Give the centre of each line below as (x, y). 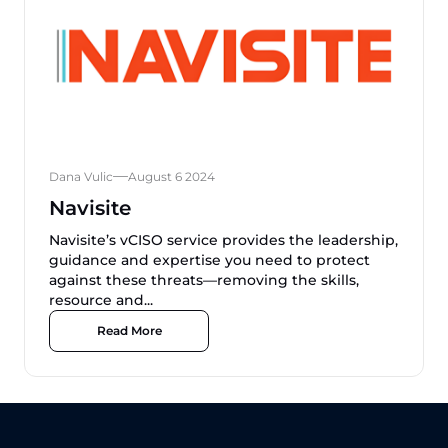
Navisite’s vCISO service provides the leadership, (223, 240)
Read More (129, 330)
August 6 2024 (171, 176)
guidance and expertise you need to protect (209, 260)
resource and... (101, 300)
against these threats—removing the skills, (204, 280)
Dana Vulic (81, 176)
